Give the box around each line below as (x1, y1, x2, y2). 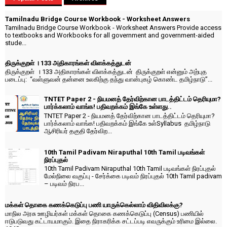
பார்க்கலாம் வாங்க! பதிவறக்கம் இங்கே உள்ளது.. (44, 103, 172, 111)
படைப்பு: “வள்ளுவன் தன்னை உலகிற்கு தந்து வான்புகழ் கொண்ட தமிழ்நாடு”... (5, 75, 212, 84)
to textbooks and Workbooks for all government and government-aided (5, 31, 214, 40)
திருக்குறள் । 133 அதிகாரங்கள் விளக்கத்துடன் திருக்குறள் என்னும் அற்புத (5, 68, 207, 76)
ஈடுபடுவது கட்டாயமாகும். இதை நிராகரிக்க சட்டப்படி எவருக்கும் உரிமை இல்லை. (5, 217, 217, 225)
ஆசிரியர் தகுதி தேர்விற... (44, 127, 112, 135)
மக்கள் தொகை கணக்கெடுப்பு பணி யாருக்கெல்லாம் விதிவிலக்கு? (5, 201, 183, 209)
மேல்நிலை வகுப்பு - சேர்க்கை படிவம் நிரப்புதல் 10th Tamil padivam (44, 172, 222, 180)
